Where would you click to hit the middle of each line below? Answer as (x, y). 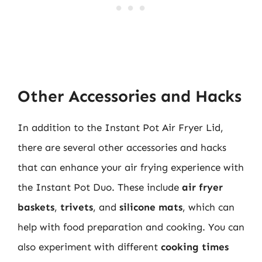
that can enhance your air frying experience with (131, 167)
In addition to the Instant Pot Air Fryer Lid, (120, 127)
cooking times (195, 247)
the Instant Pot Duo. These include (100, 187)
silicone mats (151, 207)
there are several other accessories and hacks (122, 147)
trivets (77, 207)
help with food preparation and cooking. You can (131, 227)
